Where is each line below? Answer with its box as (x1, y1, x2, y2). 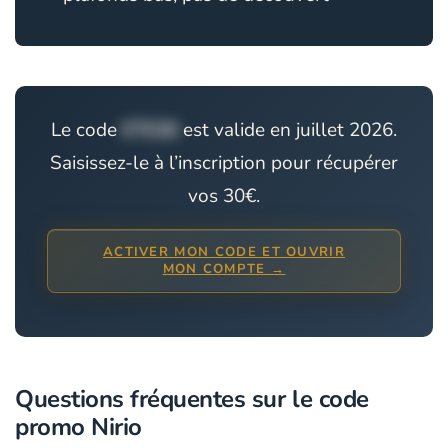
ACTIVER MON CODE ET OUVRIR (102, 243, 346, 261)
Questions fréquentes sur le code (15, 383, 369, 415)
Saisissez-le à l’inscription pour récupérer (50, 150, 398, 176)
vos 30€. (188, 183, 260, 209)
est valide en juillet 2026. (178, 117, 397, 143)
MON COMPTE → (162, 260, 286, 278)
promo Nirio (15, 411, 142, 443)
